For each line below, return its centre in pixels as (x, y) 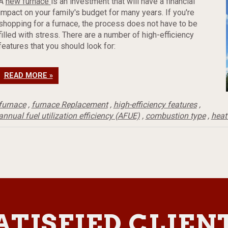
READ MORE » (28, 76)
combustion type (175, 116)
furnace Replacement (69, 105)
